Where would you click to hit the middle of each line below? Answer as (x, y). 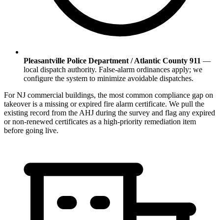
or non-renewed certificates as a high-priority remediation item (100, 122)
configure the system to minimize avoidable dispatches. (109, 79)
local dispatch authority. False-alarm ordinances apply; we (113, 70)
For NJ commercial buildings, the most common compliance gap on (109, 95)
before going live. (31, 131)
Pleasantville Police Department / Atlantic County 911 (112, 61)
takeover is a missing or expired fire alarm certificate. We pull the (104, 104)
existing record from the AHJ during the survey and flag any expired (110, 113)
